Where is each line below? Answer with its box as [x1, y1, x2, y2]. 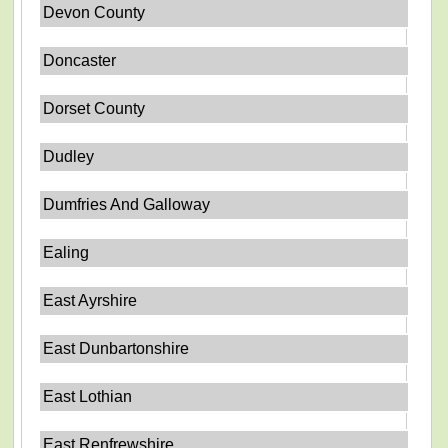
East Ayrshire [43, 292, 138, 309]
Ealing [43, 244, 90, 261]
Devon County [43, 4, 146, 21]
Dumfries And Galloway [43, 196, 211, 213]
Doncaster [43, 52, 117, 69]
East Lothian [43, 388, 133, 405]
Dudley [43, 148, 95, 165]
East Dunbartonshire [43, 340, 190, 357]
